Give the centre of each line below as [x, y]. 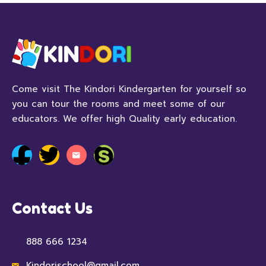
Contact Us [52, 208]
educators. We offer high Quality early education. [124, 118]
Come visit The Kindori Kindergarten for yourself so [129, 89]
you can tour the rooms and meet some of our [118, 104]
